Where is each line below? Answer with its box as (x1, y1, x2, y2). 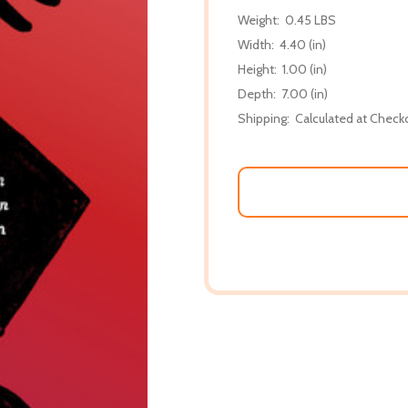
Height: (238, 60, 277, 77)
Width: (238, 36, 274, 53)
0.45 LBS (285, 11, 336, 28)
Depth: (238, 85, 276, 102)
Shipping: (238, 109, 290, 127)
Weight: (238, 11, 280, 28)
